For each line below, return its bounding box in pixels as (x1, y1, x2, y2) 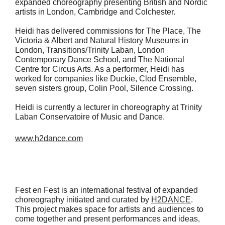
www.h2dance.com (15, 134, 83, 143)
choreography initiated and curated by (15, 195, 151, 204)
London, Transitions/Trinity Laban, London (15, 46, 165, 55)
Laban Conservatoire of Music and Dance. (15, 113, 165, 122)
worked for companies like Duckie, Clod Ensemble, (15, 74, 196, 83)
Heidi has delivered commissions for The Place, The (15, 27, 201, 36)
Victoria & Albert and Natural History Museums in (15, 36, 188, 45)
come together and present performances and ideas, (15, 214, 200, 223)
